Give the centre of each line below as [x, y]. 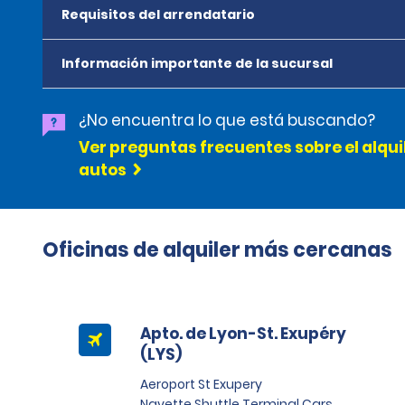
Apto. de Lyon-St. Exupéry [243, 334]
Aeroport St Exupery [201, 384]
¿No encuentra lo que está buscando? [227, 120]
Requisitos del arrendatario [158, 14]
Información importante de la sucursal [197, 63]
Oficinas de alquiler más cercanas [217, 250]
